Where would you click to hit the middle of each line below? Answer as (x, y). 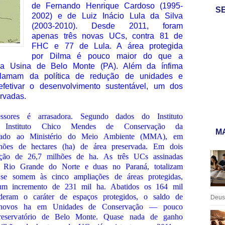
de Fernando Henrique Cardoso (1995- (107, 6)
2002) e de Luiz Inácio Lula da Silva (107, 16)
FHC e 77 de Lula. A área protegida (107, 46)
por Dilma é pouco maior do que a (107, 56)
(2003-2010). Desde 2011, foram (107, 26)
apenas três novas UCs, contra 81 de (107, 36)
